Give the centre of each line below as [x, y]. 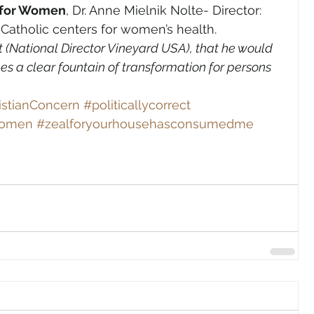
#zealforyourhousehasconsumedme [145, 124]
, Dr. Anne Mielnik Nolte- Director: [165, 10]
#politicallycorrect [137, 105]
